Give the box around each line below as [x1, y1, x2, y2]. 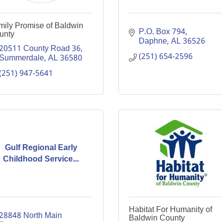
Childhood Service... [3, 152, 79, 166]
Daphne [139, 35, 167, 48]
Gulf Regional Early [4, 141, 77, 155]
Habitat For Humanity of [129, 205, 212, 214]
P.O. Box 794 [139, 25, 185, 39]
